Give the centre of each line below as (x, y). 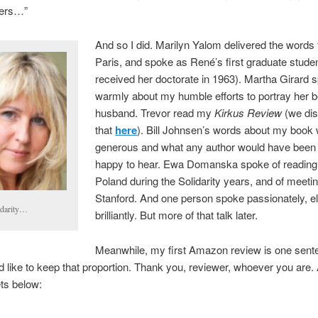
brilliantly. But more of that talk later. (177, 215)
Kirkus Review (248, 113)
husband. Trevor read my (155, 113)
